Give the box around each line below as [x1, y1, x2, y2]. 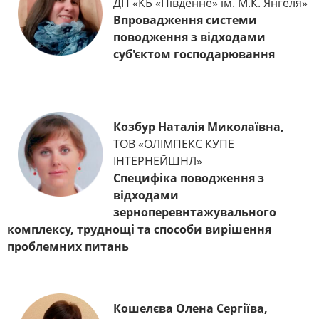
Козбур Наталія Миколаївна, [113, 119, 284, 135]
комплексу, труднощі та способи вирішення [7, 221, 271, 238]
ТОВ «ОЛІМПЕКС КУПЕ [113, 136, 234, 152]
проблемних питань [7, 239, 129, 255]
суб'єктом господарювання [113, 46, 275, 63]
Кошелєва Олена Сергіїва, [113, 300, 268, 317]
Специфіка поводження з [113, 170, 264, 187]
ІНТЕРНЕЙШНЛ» [113, 153, 202, 169]
